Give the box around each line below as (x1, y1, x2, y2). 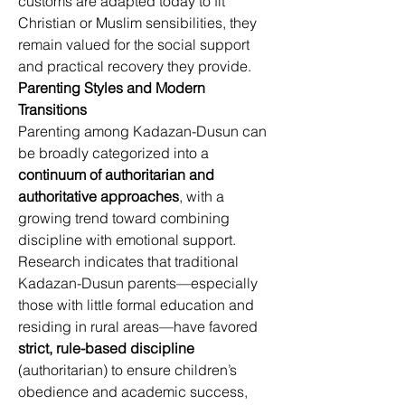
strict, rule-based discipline (18, 339, 194, 357)
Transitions (18, 100, 87, 118)
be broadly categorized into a (18, 144, 212, 162)
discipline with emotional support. (18, 231, 240, 249)
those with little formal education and (18, 296, 258, 314)
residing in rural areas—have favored (18, 317, 261, 335)
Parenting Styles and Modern (18, 79, 209, 97)
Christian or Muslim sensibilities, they (18, 14, 260, 32)
